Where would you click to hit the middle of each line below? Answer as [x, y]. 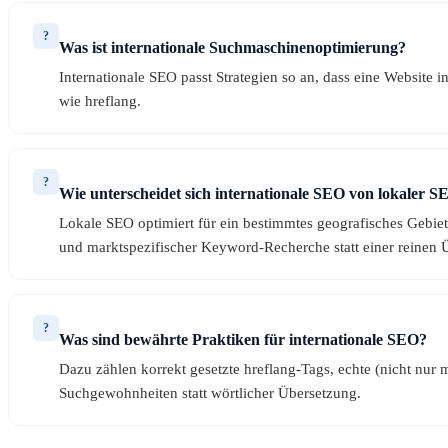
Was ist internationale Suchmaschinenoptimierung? [232, 48]
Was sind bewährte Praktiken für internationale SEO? [243, 340]
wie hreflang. [100, 101]
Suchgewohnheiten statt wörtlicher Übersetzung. [210, 393]
